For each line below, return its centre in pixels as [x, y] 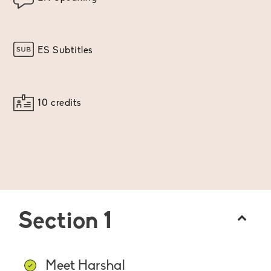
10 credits [60, 104]
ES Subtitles [65, 51]
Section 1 [65, 223]
